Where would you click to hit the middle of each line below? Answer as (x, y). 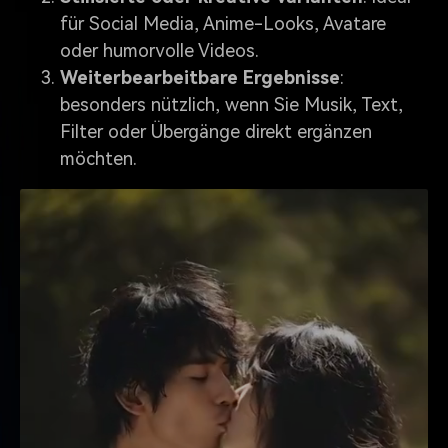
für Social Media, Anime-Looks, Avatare (223, 24)
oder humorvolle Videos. (159, 51)
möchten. (98, 159)
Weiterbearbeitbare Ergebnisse (200, 78)
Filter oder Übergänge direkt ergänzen (216, 132)
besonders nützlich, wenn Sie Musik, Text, (231, 105)
